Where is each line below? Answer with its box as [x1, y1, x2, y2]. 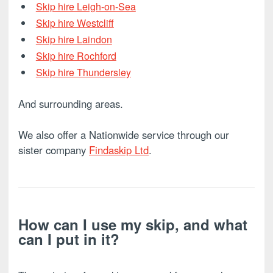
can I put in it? [18, 228, 119, 249]
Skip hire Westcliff [35, 16, 114, 30]
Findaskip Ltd [89, 142, 149, 157]
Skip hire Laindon [35, 32, 112, 47]
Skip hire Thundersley [35, 65, 131, 79]
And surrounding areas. [18, 96, 123, 112]
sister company [18, 142, 89, 157]
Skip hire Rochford [35, 48, 116, 63]
